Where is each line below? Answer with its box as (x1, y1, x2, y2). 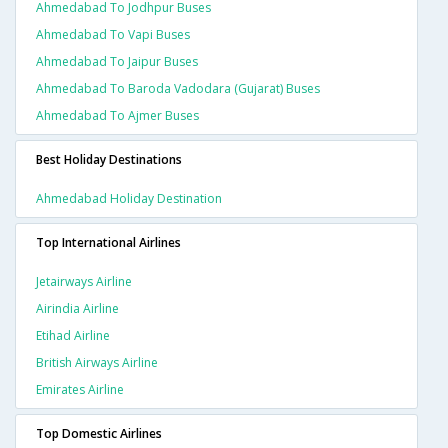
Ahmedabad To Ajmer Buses (36, 107, 199, 125)
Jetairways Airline (36, 273, 132, 291)
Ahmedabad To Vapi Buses (36, 26, 190, 44)
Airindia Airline (36, 300, 119, 318)
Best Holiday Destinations (36, 151, 182, 169)
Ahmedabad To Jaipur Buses (36, 53, 198, 71)
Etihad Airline (36, 327, 110, 345)
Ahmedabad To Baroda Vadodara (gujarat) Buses (36, 80, 320, 98)
